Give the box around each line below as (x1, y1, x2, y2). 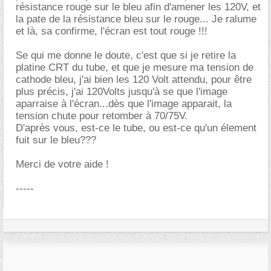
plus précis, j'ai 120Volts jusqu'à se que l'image (16, 86, 227, 97)
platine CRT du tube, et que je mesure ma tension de (16, 62, 253, 73)
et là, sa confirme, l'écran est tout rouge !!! (16, 25, 207, 37)
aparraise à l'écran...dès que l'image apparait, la (16, 98, 232, 109)
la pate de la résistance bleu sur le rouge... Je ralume (16, 13, 256, 25)
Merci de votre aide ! (16, 158, 109, 170)
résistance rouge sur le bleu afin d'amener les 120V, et (16, 1, 261, 13)
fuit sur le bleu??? (16, 134, 96, 146)
